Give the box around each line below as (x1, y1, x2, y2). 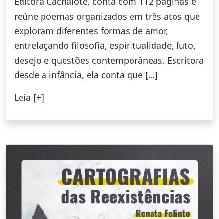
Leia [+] (14, 91, 44, 103)
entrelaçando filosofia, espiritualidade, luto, (14, 39, 196, 51)
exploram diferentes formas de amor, (14, 24, 168, 37)
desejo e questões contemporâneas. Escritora (14, 54, 204, 66)
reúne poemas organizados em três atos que (14, 10, 200, 22)
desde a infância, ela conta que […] (14, 68, 158, 81)
